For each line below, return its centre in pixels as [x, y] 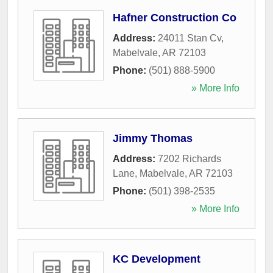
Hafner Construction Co [175, 17]
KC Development [157, 259]
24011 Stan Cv [190, 38]
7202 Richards [190, 158]
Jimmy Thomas [153, 138]
